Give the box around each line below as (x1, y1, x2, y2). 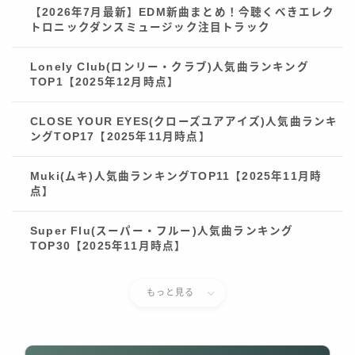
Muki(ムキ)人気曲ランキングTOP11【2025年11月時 (30, 170, 323, 183)
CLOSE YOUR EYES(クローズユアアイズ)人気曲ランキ (30, 116, 338, 128)
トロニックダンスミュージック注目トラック (30, 21, 270, 34)
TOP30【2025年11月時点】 (30, 240, 187, 253)
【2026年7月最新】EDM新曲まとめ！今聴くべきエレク (30, 6, 335, 19)
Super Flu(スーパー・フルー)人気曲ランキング (30, 225, 294, 238)
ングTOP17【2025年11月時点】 (30, 131, 211, 143)
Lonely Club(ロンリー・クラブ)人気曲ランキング (30, 61, 309, 74)
